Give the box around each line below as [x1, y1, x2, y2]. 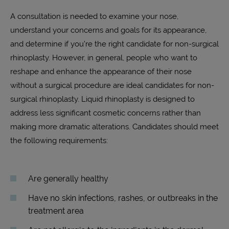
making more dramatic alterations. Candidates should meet [10, 122, 219, 131]
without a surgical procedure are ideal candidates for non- [10, 80, 214, 89]
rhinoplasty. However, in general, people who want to [10, 53, 197, 62]
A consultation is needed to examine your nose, [10, 11, 178, 20]
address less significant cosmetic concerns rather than [10, 108, 201, 117]
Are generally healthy [28, 173, 110, 184]
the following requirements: [10, 135, 108, 145]
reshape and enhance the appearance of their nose [10, 66, 192, 76]
